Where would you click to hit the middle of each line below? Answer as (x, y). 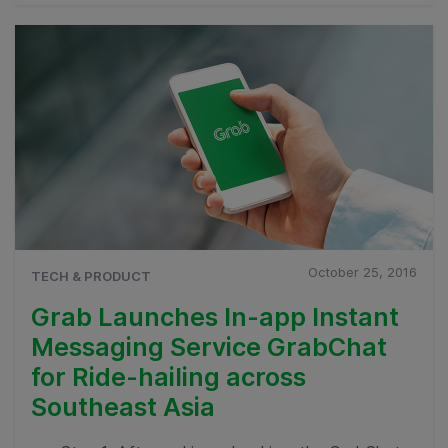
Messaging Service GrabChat (209, 346)
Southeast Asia (123, 406)
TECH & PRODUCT (91, 275)
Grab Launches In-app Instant (215, 316)
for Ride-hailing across (168, 376)
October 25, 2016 (362, 271)
